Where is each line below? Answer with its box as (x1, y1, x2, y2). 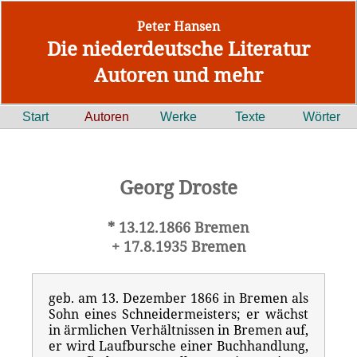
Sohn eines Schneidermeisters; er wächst (48, 305, 309, 323)
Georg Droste (120, 174, 237, 200)
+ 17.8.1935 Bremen (111, 237, 246, 256)
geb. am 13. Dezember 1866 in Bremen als (48, 289, 309, 307)
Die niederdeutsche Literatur (47, 35, 310, 61)
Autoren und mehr (94, 61, 263, 88)
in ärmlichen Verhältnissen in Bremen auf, (48, 321, 309, 339)
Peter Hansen (137, 18, 220, 35)
